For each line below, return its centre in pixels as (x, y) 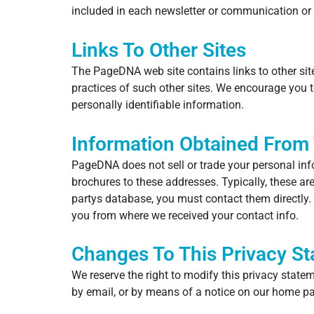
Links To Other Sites (159, 50)
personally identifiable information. (158, 105)
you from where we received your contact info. (185, 215)
